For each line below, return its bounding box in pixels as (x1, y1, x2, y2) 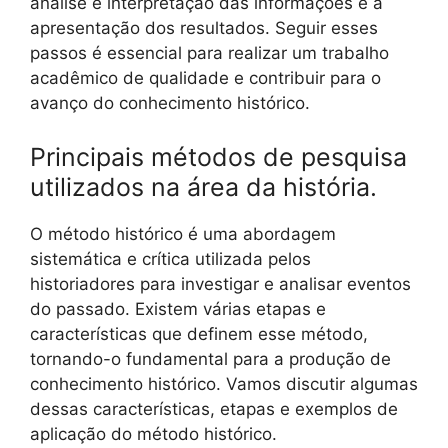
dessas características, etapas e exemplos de (30, 398, 398, 419)
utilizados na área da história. (30, 171, 377, 202)
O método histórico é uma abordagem (30, 223, 336, 244)
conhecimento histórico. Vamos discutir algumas (30, 373, 418, 394)
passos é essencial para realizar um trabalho (30, 43, 389, 64)
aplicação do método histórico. (30, 423, 277, 444)
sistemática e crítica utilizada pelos (30, 248, 311, 269)
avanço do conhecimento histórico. (30, 93, 310, 114)
